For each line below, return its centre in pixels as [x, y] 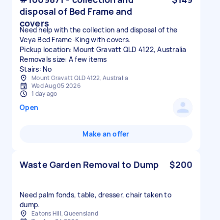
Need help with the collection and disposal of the [99, 30]
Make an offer [106, 134]
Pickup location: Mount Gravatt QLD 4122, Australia [103, 49]
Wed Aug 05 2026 [56, 86]
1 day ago [44, 94]
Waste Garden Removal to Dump [89, 165]
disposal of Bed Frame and [76, 11]
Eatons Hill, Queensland [65, 213]
